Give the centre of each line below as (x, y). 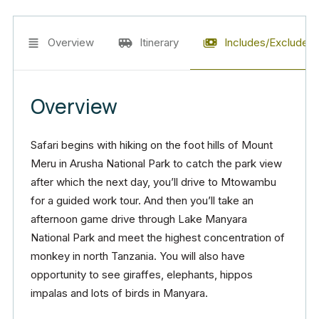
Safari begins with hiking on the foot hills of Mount (152, 145)
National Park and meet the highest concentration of (158, 237)
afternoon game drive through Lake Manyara (139, 219)
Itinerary (159, 42)
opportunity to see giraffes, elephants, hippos (142, 274)
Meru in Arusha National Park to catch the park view (156, 163)
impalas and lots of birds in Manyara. (119, 293)
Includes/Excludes (269, 42)
